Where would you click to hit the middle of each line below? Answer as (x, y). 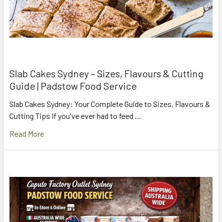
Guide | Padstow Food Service (73, 86)
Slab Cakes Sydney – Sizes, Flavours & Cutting (107, 74)
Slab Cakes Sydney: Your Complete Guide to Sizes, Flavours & (110, 104)
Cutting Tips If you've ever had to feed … (75, 116)
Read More (27, 134)
